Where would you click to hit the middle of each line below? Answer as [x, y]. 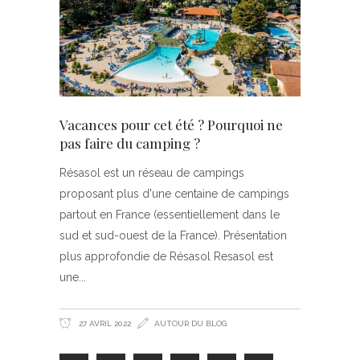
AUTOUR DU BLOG [190, 323]
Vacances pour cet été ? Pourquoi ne [171, 124]
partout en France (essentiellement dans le [170, 214]
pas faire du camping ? [130, 143]
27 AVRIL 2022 [104, 323]
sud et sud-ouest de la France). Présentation [173, 235]
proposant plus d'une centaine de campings [174, 193]
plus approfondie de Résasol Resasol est [166, 256]
